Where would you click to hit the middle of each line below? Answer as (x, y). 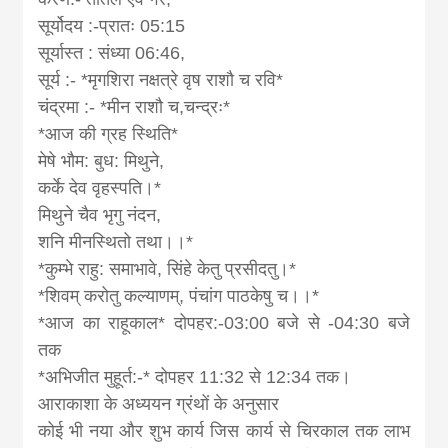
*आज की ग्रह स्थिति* (108, 133)
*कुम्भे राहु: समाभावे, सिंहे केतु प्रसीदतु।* (167, 268)
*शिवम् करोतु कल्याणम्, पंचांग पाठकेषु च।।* (179, 295)
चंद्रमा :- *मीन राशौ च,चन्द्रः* (134, 106)
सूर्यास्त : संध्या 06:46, (112, 52)
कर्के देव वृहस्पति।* (100, 187)
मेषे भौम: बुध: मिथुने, (101, 160)
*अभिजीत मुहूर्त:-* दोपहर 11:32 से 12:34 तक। (195, 376)
